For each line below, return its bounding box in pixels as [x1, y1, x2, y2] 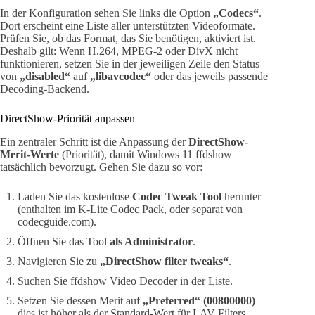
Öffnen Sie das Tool [18, 236, 110, 248]
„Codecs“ [213, 7, 259, 20]
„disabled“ [20, 70, 70, 83]
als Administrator [110, 236, 193, 248]
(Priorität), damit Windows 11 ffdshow [59, 148, 232, 161]
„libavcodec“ [90, 70, 151, 83]
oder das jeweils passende [151, 70, 268, 83]
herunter [221, 191, 261, 203]
